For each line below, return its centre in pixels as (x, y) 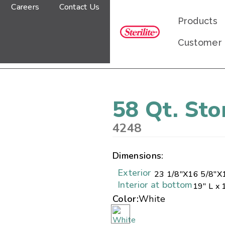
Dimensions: (138, 156)
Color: (126, 199)
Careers (25, 7)
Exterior (134, 173)
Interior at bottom (155, 185)
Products (198, 21)
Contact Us (80, 7)
